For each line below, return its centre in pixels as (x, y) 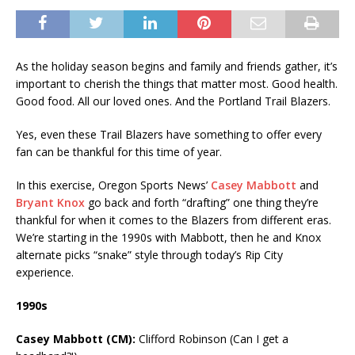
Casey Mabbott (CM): (77, 339)
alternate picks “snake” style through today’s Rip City (149, 255)
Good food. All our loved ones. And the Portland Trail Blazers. (175, 101)
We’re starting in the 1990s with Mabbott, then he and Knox (168, 238)
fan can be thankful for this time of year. (120, 152)
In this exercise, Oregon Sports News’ (113, 185)
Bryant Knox (50, 203)
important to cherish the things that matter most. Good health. (177, 84)
